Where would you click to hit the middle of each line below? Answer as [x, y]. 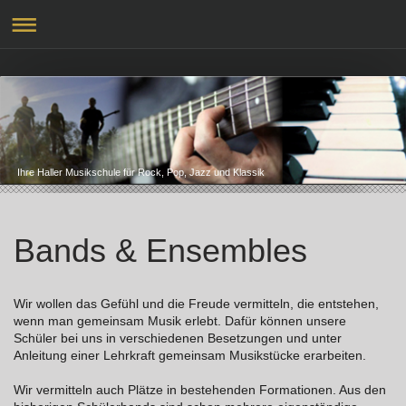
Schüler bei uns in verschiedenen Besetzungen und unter [178, 338]
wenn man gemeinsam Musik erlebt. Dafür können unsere [180, 321]
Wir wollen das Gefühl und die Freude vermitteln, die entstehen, [196, 304]
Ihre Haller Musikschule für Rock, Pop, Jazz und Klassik [141, 173]
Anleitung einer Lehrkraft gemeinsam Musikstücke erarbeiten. [190, 355]
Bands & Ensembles [160, 251]
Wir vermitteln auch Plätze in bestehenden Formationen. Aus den [200, 390]
